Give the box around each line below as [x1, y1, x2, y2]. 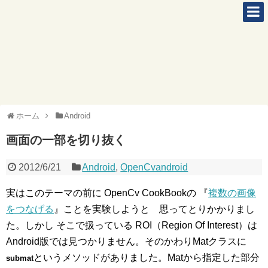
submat [6, 254, 33, 263]
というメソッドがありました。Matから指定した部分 [33, 252, 260, 263]
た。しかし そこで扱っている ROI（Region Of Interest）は [6, 220, 257, 230]
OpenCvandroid [120, 162, 188, 172]
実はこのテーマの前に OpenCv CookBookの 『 [6, 188, 208, 198]
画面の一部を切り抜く [6, 133, 126, 147]
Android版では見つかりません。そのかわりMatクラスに [6, 236, 246, 246]
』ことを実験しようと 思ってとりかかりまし [54, 204, 255, 214]
